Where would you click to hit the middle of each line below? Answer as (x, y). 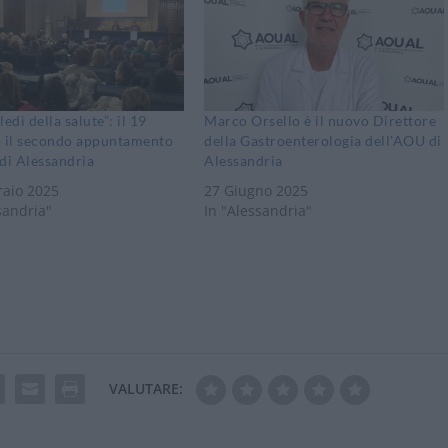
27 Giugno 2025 (256, 190)
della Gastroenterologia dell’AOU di (323, 140)
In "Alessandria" (258, 210)
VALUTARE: (145, 388)
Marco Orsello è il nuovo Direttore (320, 120)
